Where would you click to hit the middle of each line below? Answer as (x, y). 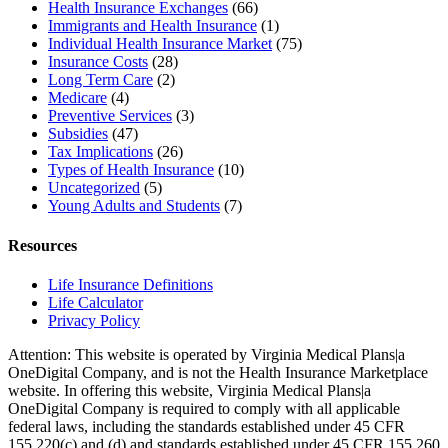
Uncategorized (94, 188)
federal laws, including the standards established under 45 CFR (206, 426)
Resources (42, 245)
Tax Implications (100, 152)
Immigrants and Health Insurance (152, 26)
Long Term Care (100, 80)
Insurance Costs (98, 62)
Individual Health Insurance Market (160, 44)
